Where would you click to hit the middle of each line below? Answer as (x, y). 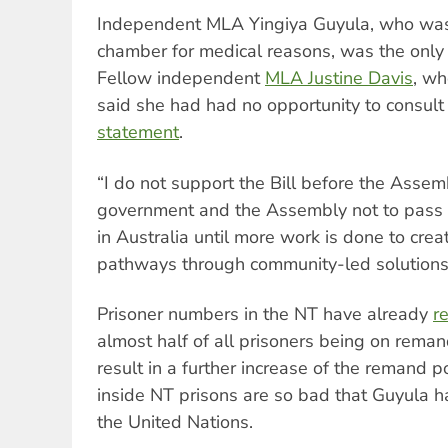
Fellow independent (181, 78)
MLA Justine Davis (339, 78)
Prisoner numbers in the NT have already (265, 314)
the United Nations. (175, 422)
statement (138, 132)
